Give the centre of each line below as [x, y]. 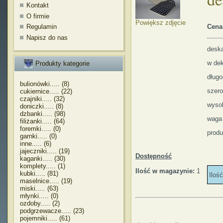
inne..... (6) [36, 144]
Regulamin [42, 27]
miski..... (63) [39, 188]
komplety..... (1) [43, 166]
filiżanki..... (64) [42, 121]
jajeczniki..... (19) [45, 151]
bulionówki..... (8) [45, 84]
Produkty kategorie [62, 63]
